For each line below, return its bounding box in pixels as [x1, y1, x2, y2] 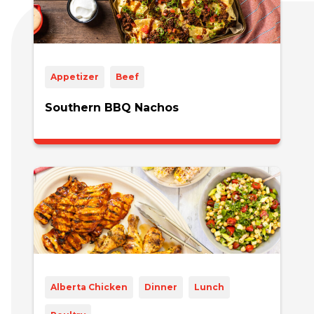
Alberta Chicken [50, 282, 128, 292]
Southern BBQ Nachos [45, 101, 179, 114]
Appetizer [50, 71, 99, 82]
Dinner [144, 282, 177, 292]
